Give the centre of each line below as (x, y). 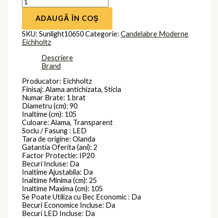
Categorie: (103, 34)
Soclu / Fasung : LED (54, 131)
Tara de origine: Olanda (59, 139)
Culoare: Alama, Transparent (68, 123)
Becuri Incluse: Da (51, 164)
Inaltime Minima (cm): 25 (60, 181)
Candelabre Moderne (155, 34)
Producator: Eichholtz (57, 81)
